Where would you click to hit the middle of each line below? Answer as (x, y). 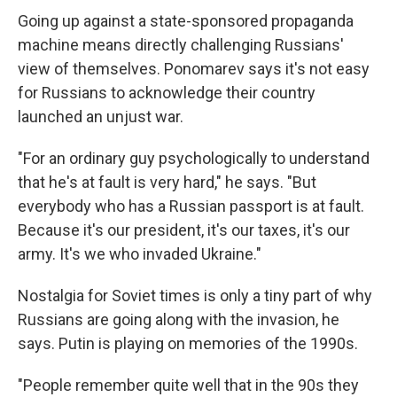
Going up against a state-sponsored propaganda (186, 21)
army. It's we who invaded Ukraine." (140, 254)
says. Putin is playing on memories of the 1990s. (188, 344)
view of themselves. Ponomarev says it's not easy (194, 69)
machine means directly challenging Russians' (181, 45)
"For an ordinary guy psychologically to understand (194, 159)
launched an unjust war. (101, 117)
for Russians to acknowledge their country (167, 93)
